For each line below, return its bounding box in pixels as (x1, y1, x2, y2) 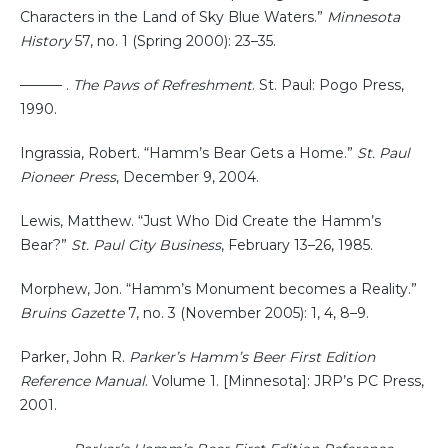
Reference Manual (20, 372, 145, 391)
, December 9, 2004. (116, 168, 259, 187)
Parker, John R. (20, 348, 129, 367)
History (20, 32, 71, 51)
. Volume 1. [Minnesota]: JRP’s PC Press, (145, 372, 424, 391)
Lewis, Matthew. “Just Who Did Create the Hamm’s (20, 212, 381, 231)
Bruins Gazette (20, 304, 124, 323)
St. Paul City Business (71, 236, 221, 255)
